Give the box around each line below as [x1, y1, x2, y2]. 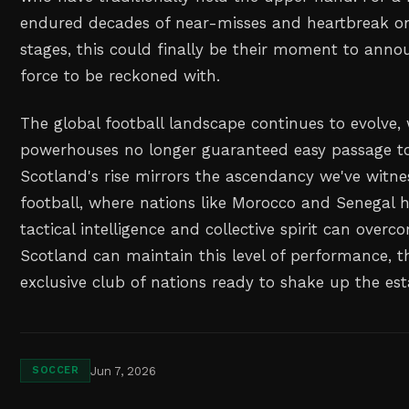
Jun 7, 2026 [90, 363, 157, 378]
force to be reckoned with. [20, 66, 221, 85]
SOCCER [32, 364, 79, 377]
